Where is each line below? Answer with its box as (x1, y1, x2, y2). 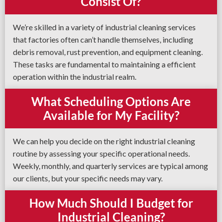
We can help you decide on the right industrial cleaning (13, 136, 195, 146)
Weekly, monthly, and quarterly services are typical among (13, 161, 208, 170)
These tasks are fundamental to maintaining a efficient (13, 59, 196, 69)
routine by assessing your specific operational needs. (13, 149, 190, 158)
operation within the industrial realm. (13, 72, 136, 81)
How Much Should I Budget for (29, 196, 193, 210)
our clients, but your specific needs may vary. (13, 173, 163, 183)
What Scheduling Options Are (31, 94, 191, 109)
